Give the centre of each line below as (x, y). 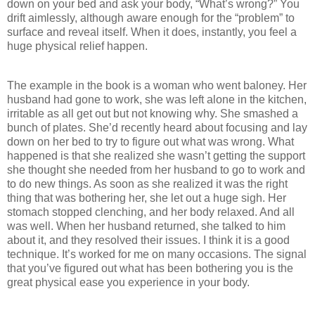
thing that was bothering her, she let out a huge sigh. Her (147, 198)
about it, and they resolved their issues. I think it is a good (148, 240)
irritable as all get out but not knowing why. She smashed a (153, 113)
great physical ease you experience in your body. (128, 282)
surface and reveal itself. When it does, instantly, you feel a (152, 32)
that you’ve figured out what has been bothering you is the (150, 268)
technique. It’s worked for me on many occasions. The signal (157, 254)
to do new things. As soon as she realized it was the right (147, 184)
